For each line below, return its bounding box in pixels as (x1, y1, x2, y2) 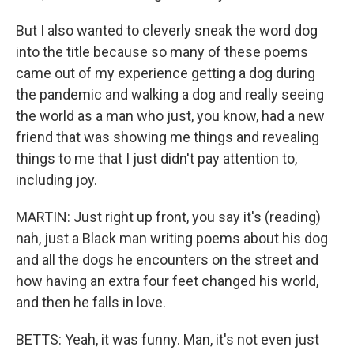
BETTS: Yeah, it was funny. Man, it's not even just (16, 331, 319, 348)
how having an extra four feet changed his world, (16, 273, 318, 289)
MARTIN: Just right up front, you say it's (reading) (16, 209, 321, 225)
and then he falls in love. (16, 294, 166, 311)
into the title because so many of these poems (16, 43, 308, 60)
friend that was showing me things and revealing (16, 129, 319, 145)
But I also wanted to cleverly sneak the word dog (16, 22, 318, 39)
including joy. (16, 171, 97, 188)
